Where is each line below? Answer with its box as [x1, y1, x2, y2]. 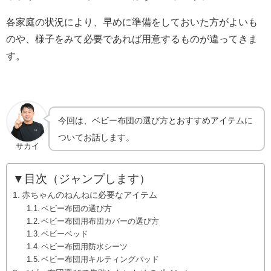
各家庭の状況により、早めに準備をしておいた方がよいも [6, 17, 258, 27]
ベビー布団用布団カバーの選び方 [41, 217, 160, 225]
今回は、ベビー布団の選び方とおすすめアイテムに [58, 116, 253, 125]
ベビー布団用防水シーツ [41, 242, 128, 250]
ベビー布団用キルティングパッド [41, 255, 160, 263]
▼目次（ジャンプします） [13, 172, 151, 184]
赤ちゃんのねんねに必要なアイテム [21, 190, 157, 199]
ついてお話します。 [58, 133, 135, 142]
